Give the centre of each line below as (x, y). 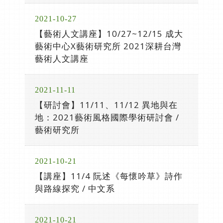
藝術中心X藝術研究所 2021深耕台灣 (108, 46)
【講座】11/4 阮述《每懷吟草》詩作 (109, 176)
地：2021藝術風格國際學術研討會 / (107, 117)
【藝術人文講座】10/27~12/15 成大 (109, 34)
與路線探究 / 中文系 (75, 188)
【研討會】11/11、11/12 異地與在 (106, 105)
